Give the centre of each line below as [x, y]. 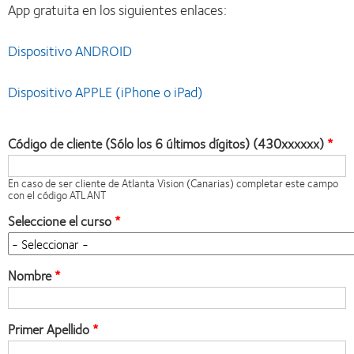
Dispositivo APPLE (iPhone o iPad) [105, 92]
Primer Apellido [49, 329]
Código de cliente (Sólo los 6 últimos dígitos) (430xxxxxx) [166, 143]
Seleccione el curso [60, 220]
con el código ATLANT [57, 195]
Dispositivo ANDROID [70, 51]
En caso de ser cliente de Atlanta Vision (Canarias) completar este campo [173, 183]
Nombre [30, 275]
